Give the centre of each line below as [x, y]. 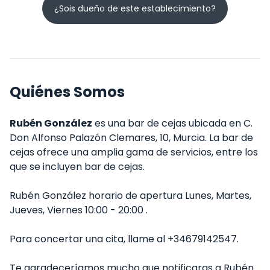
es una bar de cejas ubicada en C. [172, 123]
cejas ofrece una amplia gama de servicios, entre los [134, 152]
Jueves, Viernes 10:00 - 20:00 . [79, 210]
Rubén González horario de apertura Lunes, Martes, [130, 196]
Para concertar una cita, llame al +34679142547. [124, 239]
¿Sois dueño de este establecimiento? [135, 8]
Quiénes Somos [67, 92]
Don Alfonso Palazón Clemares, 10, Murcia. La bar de [131, 138]
